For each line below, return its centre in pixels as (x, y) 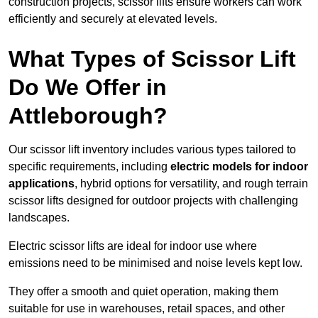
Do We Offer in (88, 88)
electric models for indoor (239, 167)
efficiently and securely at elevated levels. (113, 19)
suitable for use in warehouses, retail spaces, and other (147, 309)
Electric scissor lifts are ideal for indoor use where (133, 246)
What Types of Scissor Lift (152, 59)
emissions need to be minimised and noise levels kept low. (155, 263)
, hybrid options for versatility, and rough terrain (191, 184)
